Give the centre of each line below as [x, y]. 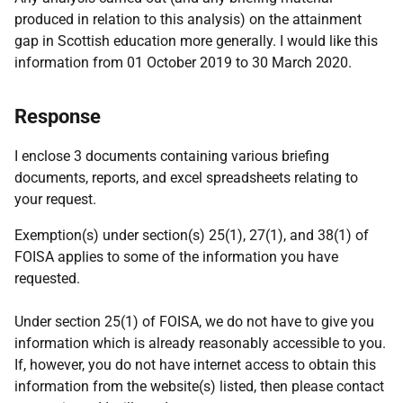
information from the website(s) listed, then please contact [199, 386]
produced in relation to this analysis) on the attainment [188, 19]
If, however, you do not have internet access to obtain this [195, 365]
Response [58, 116]
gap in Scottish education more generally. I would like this [196, 41]
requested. [47, 278]
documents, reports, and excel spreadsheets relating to [186, 178]
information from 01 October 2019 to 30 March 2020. [183, 63]
